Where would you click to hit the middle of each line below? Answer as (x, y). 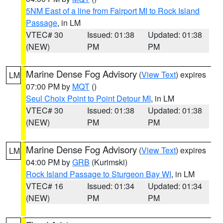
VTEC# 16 (45, 186)
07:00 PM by (49, 86)
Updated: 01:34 (175, 186)
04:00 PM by (49, 162)
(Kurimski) (109, 162)
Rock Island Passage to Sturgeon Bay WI (99, 174)
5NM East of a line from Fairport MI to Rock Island (113, 11)
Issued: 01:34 (111, 186)
